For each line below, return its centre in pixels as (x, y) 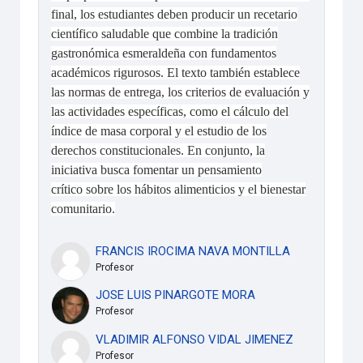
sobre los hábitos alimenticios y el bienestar (194, 190)
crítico (67, 190)
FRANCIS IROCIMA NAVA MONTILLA (192, 252)
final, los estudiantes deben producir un (153, 15)
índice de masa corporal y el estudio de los (159, 131)
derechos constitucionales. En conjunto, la (158, 151)
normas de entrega (115, 92)
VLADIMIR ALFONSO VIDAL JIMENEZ (194, 339)
